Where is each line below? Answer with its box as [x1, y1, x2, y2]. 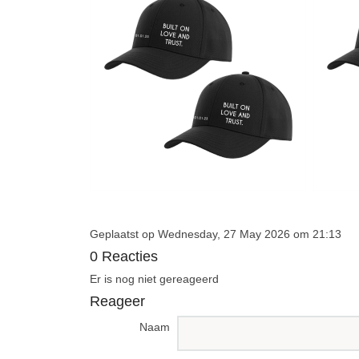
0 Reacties [90, 248, 158, 264]
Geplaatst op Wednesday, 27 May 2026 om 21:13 [90, 227, 341, 240]
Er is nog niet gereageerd [90, 272, 219, 285]
